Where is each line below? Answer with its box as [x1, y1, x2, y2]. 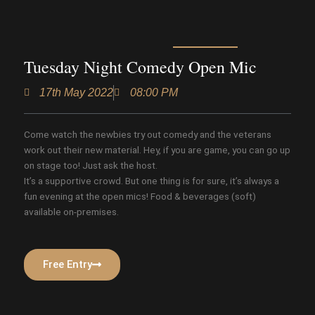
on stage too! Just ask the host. [23, 159, 157, 171]
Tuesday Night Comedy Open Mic [23, 55, 257, 78]
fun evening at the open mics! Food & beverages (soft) [23, 190, 256, 202]
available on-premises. [23, 205, 119, 217]
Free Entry [42, 257, 92, 271]
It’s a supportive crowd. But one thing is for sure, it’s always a [23, 174, 279, 186]
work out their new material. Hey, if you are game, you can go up [23, 143, 290, 155]
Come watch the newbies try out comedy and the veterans [23, 128, 271, 140]
